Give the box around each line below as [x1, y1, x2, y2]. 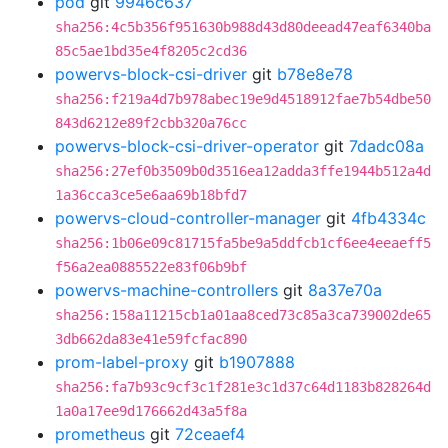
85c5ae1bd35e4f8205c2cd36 [55, 43, 247, 59]
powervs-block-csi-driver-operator [55, 136, 319, 156]
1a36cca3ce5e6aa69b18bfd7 [55, 187, 247, 203]
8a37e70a [308, 280, 382, 300]
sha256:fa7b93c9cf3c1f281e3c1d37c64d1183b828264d [55, 379, 431, 395]
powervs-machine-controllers [55, 280, 278, 300]
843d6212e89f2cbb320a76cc [55, 115, 247, 131]
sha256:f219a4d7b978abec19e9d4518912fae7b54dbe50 [55, 91, 431, 107]
